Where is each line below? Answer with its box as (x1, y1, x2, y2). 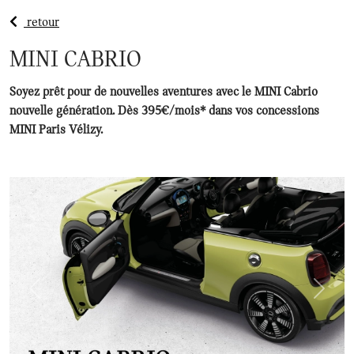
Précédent (33, 289, 87, 304)
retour (24, 15, 59, 29)
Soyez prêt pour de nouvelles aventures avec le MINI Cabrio (9, 85, 318, 99)
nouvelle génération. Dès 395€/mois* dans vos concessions (9, 104, 319, 118)
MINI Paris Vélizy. (9, 122, 103, 137)
